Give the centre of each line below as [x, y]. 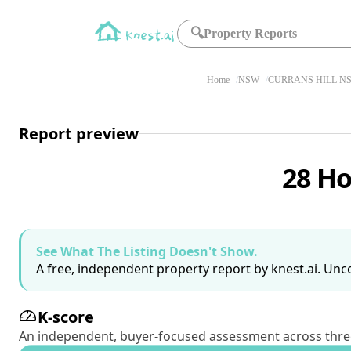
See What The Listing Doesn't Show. [147, 251]
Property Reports [251, 33]
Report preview [79, 133]
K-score [66, 317]
